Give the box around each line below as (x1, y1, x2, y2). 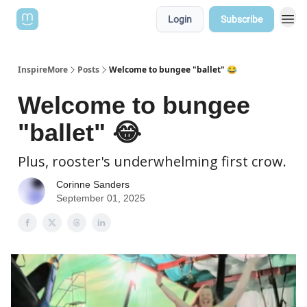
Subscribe (221, 14, 262, 25)
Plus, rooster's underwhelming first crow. (18, 152, 286, 171)
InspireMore (18, 64, 68, 75)
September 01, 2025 (56, 193, 145, 204)
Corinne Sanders (56, 179, 130, 190)
